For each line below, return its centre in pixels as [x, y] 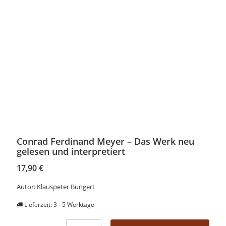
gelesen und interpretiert [71, 151]
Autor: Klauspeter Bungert [56, 186]
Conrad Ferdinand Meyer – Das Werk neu [106, 141]
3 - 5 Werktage [74, 204]
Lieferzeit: [39, 204]
